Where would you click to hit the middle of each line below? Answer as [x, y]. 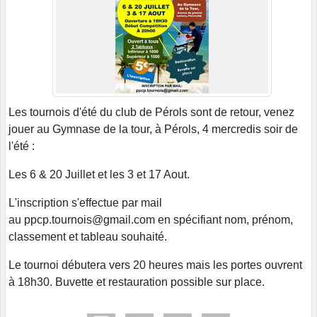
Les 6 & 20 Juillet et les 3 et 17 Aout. [99, 174]
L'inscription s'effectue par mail [85, 202]
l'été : [23, 146]
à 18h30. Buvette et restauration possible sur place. [137, 282]
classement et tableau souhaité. [88, 236]
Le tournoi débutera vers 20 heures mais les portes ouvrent [155, 265]
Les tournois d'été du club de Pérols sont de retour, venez [151, 112]
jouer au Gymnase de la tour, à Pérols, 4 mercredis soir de [153, 129]
